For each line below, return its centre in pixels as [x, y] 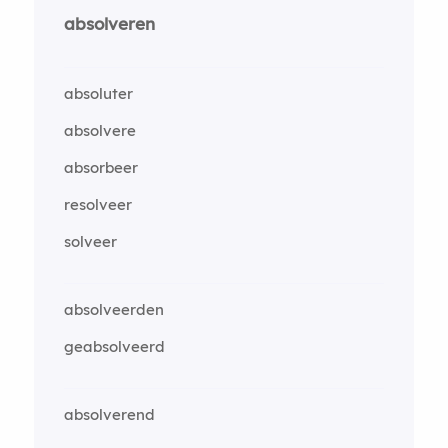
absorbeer [100, 167]
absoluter [98, 93]
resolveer [97, 204]
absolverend [109, 414]
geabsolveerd [114, 346]
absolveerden [113, 309]
